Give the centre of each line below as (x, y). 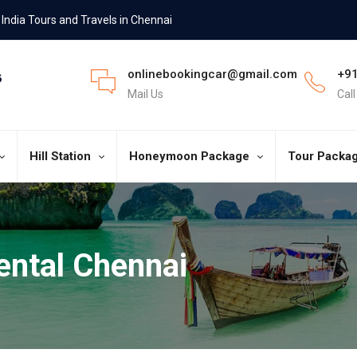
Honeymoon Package (189, 156)
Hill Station (60, 156)
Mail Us (145, 94)
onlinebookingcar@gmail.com (212, 75)
